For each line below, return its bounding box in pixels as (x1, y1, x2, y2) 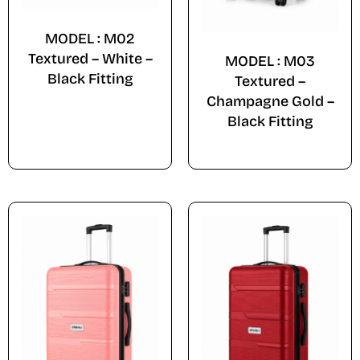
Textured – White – (27, 49, 153, 67)
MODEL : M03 (225, 52, 315, 71)
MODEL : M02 (45, 29, 135, 47)
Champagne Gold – (206, 92, 334, 111)
